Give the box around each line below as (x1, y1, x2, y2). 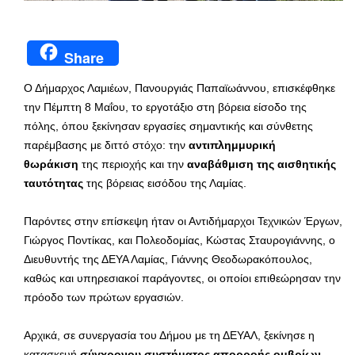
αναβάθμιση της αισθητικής (187, 157, 336, 170)
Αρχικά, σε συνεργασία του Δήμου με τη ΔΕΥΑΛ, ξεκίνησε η (24, 328, 315, 342)
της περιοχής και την (78, 157, 187, 170)
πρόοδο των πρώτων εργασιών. (24, 290, 184, 303)
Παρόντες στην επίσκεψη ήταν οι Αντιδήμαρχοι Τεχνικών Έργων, (24, 214, 342, 227)
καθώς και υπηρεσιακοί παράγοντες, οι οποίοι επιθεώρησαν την (24, 271, 341, 284)
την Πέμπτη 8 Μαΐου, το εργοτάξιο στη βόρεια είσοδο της (24, 100, 307, 113)
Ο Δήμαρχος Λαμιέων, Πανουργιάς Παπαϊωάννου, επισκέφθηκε (24, 81, 335, 94)
